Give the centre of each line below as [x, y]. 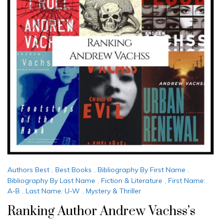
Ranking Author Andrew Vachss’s [101, 212]
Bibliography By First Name [142, 170]
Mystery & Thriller [113, 191]
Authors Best [28, 170]
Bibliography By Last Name [51, 180]
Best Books [74, 170]
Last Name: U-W [53, 191]
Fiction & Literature [132, 180]
